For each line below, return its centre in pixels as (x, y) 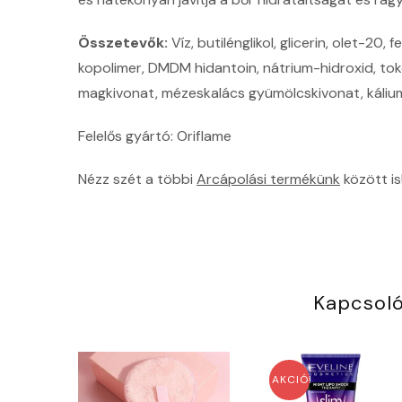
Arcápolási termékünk (268, 179)
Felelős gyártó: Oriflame (155, 135)
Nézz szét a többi (137, 179)
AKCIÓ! (292, 380)
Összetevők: (123, 42)
